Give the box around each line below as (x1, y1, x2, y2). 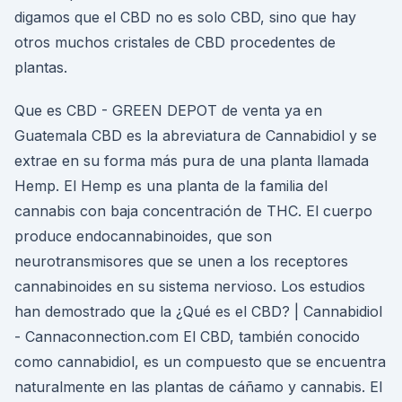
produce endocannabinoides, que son (14, 227, 272, 245)
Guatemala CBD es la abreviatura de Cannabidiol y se (14, 127, 377, 144)
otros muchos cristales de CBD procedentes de (14, 33, 336, 51)
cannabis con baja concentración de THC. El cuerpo (14, 202, 372, 220)
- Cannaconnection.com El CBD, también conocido (14, 328, 360, 345)
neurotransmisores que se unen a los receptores (14, 252, 348, 270)
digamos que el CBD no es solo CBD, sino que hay (14, 8, 356, 26)
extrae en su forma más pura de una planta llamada (14, 152, 369, 170)
